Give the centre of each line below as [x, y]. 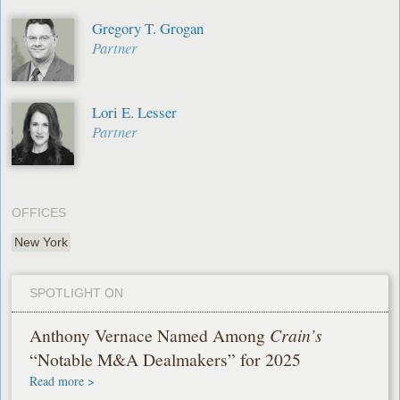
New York [42, 242]
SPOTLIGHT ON [77, 293]
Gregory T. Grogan [148, 29]
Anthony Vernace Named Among [150, 336]
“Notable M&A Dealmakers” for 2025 [166, 360]
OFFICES [39, 213]
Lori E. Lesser [135, 112]
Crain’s [296, 335]
